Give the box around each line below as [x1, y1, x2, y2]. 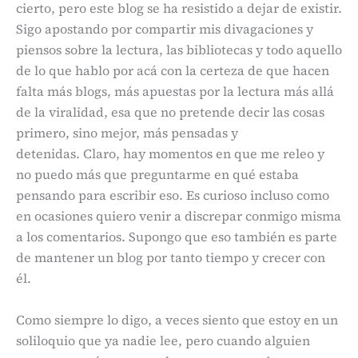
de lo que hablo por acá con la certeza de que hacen [16, 61, 329, 79]
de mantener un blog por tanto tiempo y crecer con [16, 248, 325, 266]
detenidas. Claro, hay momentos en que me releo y [16, 144, 324, 162]
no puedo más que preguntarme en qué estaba [16, 165, 299, 183]
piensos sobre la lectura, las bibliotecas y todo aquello [16, 40, 342, 58]
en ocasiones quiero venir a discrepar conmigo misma [16, 206, 341, 225]
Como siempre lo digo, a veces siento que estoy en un [16, 310, 338, 328]
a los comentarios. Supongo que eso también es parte [16, 227, 337, 245]
